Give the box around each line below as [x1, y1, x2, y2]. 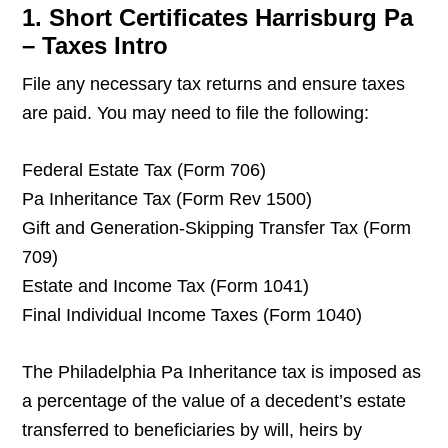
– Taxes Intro [22, 32, 169, 60]
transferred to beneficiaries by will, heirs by [22, 420, 363, 441]
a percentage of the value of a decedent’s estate [22, 391, 407, 412]
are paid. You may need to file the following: [22, 103, 370, 124]
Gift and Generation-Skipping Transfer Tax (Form [22, 218, 412, 239]
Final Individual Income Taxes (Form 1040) [22, 305, 363, 326]
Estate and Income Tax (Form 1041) [22, 276, 310, 297]
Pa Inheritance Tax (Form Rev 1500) [22, 189, 313, 210]
